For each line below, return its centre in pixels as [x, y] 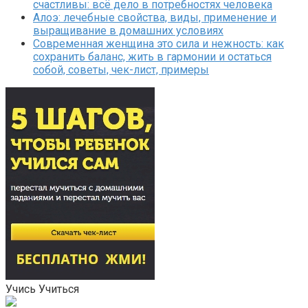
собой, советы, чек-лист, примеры [121, 69]
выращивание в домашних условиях [128, 30]
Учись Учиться [42, 289]
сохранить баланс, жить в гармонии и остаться [152, 56]
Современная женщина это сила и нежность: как [158, 43]
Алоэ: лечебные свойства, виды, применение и [155, 17]
